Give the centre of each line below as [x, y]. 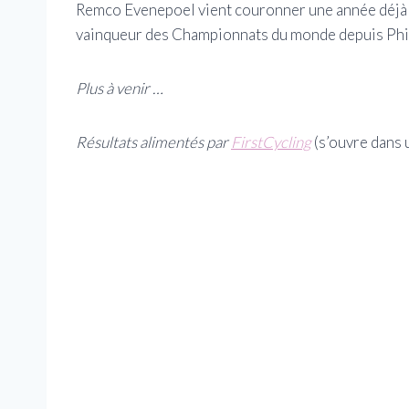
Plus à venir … [120, 88]
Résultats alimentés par [153, 142]
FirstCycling [271, 142]
